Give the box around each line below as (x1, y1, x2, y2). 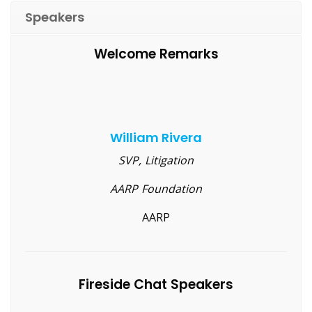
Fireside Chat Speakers (79, 274, 233, 294)
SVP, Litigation (118, 152, 194, 168)
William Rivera (110, 128, 202, 146)
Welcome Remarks (93, 44, 219, 63)
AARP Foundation (110, 180, 202, 196)
